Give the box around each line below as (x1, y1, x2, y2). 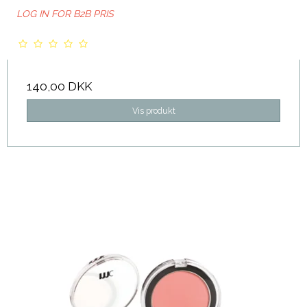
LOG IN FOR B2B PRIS (16, 8, 113, 20)
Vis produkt (132, 105, 175, 116)
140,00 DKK (27, 79, 92, 94)
